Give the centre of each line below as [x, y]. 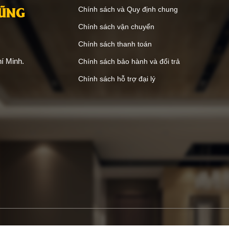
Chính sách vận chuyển [117, 39]
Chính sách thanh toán [115, 56]
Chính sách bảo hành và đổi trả [129, 73]
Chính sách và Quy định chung [128, 21]
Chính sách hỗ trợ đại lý [117, 91]
